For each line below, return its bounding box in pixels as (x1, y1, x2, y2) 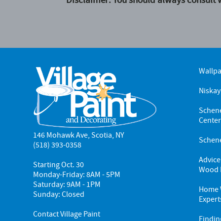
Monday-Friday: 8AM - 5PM (33, 169, 121, 180)
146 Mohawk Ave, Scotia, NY (33, 130, 125, 140)
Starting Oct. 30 (33, 159, 84, 170)
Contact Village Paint (33, 209, 101, 219)
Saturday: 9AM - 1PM (33, 179, 101, 189)
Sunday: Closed (33, 189, 85, 199)
